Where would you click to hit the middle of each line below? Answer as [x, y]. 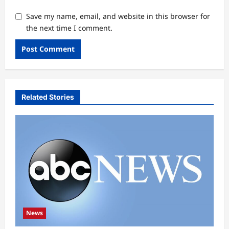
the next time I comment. [69, 28]
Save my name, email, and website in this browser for [118, 16]
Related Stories [48, 97]
